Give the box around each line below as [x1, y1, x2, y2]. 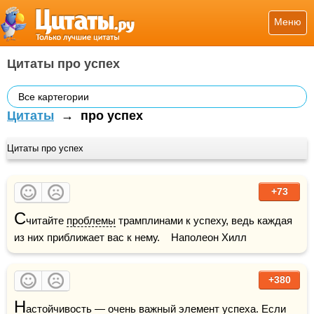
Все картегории [18, 91, 89, 102]
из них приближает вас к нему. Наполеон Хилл [14, 231, 247, 243]
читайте [26, 214, 67, 226]
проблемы [67, 214, 116, 226]
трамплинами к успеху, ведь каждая [116, 214, 292, 226]
